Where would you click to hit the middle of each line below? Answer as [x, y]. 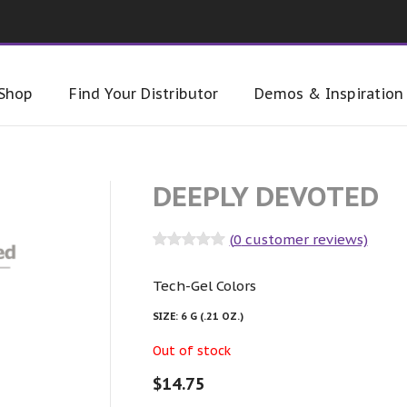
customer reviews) [304, 240]
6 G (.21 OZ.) [212, 316]
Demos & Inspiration [329, 94]
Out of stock [191, 350]
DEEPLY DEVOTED [265, 196]
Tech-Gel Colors [204, 285]
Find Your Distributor [144, 94]
